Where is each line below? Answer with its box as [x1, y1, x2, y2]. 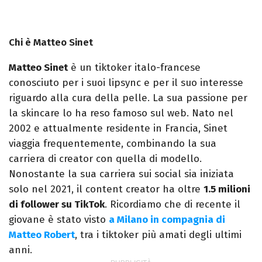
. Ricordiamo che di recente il [105, 198, 240, 211]
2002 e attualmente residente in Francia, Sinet [9, 122, 227, 135]
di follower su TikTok [9, 198, 105, 211]
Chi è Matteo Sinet [9, 36, 93, 49]
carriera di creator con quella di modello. [9, 153, 202, 166]
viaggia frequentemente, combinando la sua [9, 137, 216, 150]
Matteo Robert [9, 229, 75, 242]
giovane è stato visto [9, 213, 109, 226]
